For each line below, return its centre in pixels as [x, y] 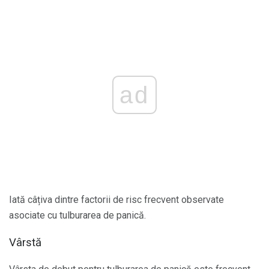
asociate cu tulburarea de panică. [77, 216]
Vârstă [25, 242]
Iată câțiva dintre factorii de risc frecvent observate [116, 200]
